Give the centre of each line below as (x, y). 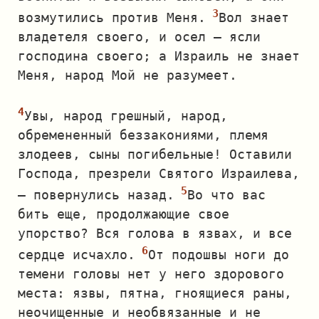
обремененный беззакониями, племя (143, 135)
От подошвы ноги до (219, 255)
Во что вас (226, 195)
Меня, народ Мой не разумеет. (127, 75)
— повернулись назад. (96, 195)
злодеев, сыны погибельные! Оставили (155, 154)
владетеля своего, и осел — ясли (139, 37)
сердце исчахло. (77, 255)
